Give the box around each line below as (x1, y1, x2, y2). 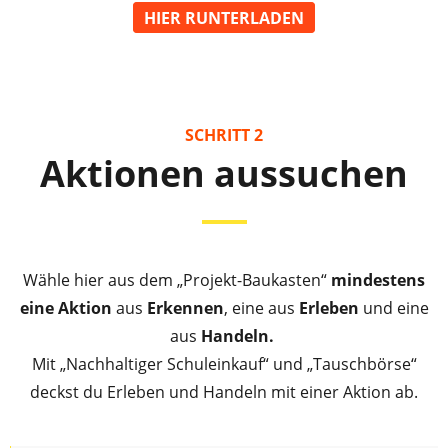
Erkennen (146, 296, 224, 319)
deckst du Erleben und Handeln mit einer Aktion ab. (30, 380, 418, 403)
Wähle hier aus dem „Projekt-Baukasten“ (23, 268, 331, 291)
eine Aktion (19, 296, 112, 319)
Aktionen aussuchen (40, 148, 408, 198)
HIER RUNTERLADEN (144, 6, 304, 29)
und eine (358, 296, 429, 319)
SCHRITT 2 (185, 123, 263, 146)
